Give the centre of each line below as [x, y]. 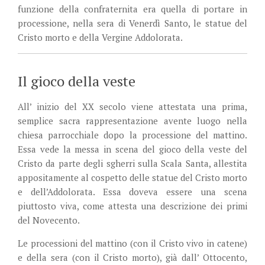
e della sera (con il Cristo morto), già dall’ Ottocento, [132, 257]
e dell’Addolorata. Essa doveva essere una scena [132, 191]
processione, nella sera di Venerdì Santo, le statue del [132, 23]
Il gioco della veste [77, 81]
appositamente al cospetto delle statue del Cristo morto [132, 177]
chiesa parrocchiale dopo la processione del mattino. [132, 135]
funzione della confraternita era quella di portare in [132, 9]
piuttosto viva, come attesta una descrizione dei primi [132, 206]
